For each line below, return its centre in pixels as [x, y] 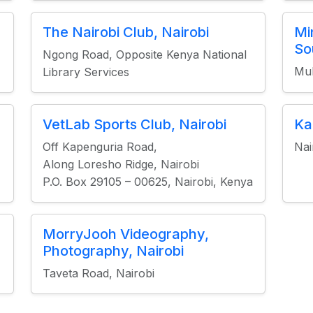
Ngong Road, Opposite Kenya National [144, 54]
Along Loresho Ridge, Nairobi [121, 164]
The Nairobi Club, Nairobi [125, 32]
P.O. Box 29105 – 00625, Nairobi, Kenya [147, 182]
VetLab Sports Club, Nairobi [134, 124]
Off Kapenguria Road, [100, 147]
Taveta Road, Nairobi [98, 273]
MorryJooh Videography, [125, 234]
